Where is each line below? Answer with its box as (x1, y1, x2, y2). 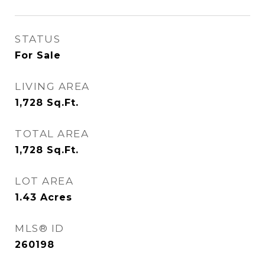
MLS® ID (15, 222, 64, 234)
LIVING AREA (15, 80, 90, 92)
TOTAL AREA (15, 128, 89, 140)
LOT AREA (15, 175, 73, 187)
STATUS (15, 33, 60, 45)
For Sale (15, 50, 61, 61)
